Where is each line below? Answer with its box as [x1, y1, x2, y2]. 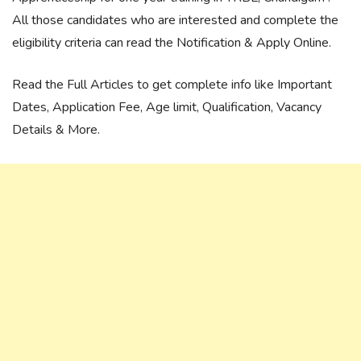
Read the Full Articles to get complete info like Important [12, 76, 332, 93]
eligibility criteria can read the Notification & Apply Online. [12, 34, 331, 52]
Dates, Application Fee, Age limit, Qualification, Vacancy [12, 98, 322, 116]
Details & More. [12, 121, 100, 139]
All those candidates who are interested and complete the [12, 11, 338, 29]
